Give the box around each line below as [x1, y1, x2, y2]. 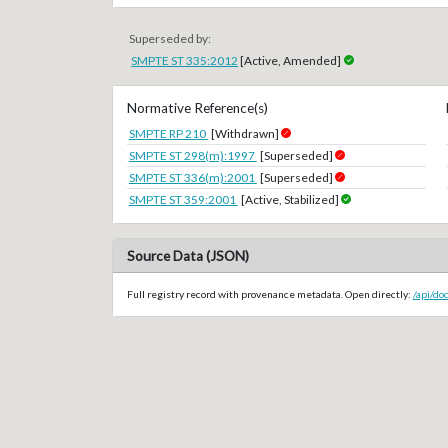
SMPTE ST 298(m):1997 [128, 147, 257, 163]
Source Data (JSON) [126, 247, 249, 264]
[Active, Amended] [238, 52, 342, 68]
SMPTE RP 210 [128, 125, 208, 141]
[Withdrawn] [211, 125, 280, 141]
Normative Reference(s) [126, 99, 268, 116]
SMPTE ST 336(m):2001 [128, 169, 257, 185]
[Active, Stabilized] [241, 191, 340, 207]
